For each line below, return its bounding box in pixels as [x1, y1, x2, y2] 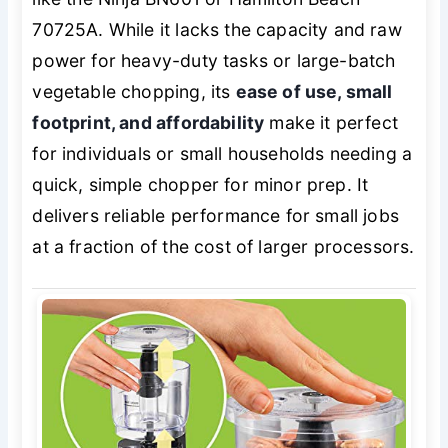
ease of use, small [235, 80, 393, 102]
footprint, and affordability [32, 111, 265, 133]
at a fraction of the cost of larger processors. [32, 235, 415, 257]
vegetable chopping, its [32, 80, 236, 102]
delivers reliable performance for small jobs [32, 204, 399, 226]
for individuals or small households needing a [32, 142, 413, 164]
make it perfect [264, 111, 398, 133]
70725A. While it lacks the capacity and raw [32, 18, 402, 40]
